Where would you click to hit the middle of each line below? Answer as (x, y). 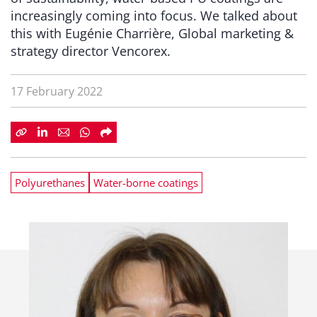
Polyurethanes (50, 183)
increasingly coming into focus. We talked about (154, 16)
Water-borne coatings (146, 183)
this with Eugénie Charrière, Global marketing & (152, 33)
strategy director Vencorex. (91, 51)
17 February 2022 (57, 91)
